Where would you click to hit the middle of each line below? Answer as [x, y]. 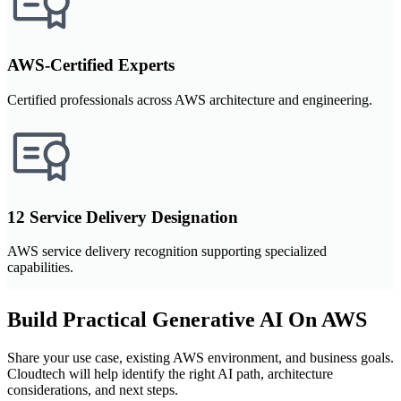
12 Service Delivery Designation [123, 217]
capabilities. [40, 268]
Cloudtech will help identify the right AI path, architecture [170, 374]
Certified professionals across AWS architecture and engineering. [190, 99]
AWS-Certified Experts [91, 65]
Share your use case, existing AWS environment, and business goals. [200, 358]
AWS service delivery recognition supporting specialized [167, 252]
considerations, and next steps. [93, 390]
